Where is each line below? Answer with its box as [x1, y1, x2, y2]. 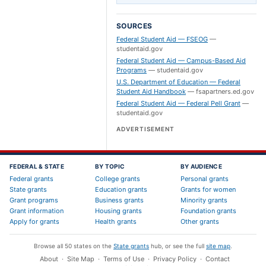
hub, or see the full [151, 242, 204, 249]
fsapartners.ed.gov [196, 87, 254, 96]
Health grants [95, 217, 137, 226]
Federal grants [9, 175, 53, 183]
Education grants [95, 185, 147, 194]
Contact [205, 255, 230, 263]
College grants [95, 175, 140, 183]
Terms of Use [103, 255, 144, 263]
